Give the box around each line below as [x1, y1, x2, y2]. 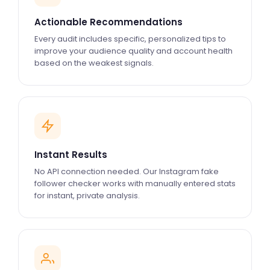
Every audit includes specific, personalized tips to [34, 33, 226, 45]
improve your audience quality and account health [34, 45, 233, 57]
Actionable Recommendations [34, 16, 183, 28]
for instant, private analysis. [34, 190, 140, 201]
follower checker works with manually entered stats [34, 178, 236, 189]
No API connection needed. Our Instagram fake [34, 166, 219, 177]
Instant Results [34, 148, 107, 161]
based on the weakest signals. [34, 57, 154, 69]
